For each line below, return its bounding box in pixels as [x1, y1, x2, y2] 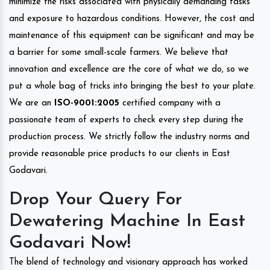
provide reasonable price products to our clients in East [9, 149, 230, 159]
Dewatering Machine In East [9, 212, 245, 231]
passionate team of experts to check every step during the [9, 115, 243, 125]
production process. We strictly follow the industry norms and [9, 132, 250, 142]
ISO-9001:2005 [54, 98, 119, 108]
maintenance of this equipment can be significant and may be [9, 31, 254, 40]
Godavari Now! [9, 233, 131, 253]
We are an [9, 98, 54, 108]
